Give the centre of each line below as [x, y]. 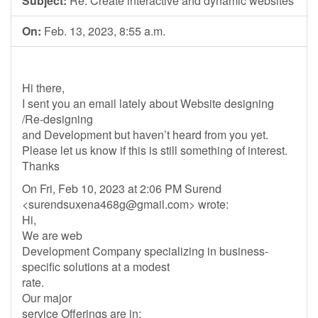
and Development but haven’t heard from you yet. [145, 135]
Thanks [41, 166]
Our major [47, 298]
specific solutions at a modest [96, 267]
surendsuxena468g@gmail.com [109, 204]
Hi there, [43, 88]
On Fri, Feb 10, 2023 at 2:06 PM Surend [122, 188]
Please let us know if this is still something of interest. [155, 150]
